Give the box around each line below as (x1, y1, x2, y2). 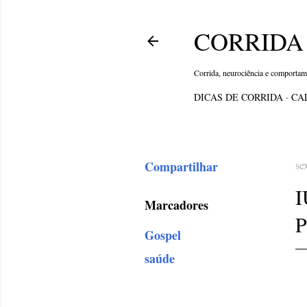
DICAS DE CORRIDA (194, 90, 283, 103)
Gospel (145, 226, 181, 244)
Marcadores (145, 196, 208, 214)
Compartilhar (145, 158, 218, 175)
